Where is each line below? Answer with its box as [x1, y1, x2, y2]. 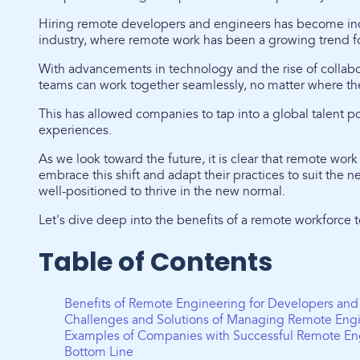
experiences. [39, 122, 112, 138]
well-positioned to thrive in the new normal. [39, 183, 285, 199]
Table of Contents [39, 243, 272, 280]
